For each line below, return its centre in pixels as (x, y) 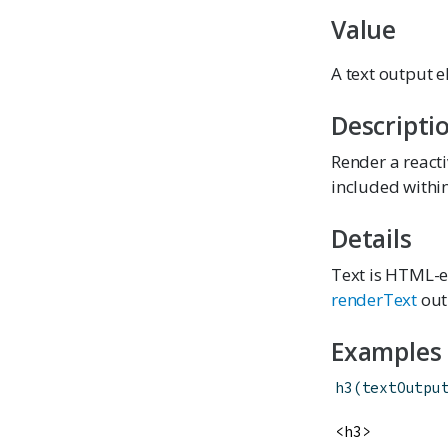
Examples (386, 352)
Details (371, 239)
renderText (374, 299)
